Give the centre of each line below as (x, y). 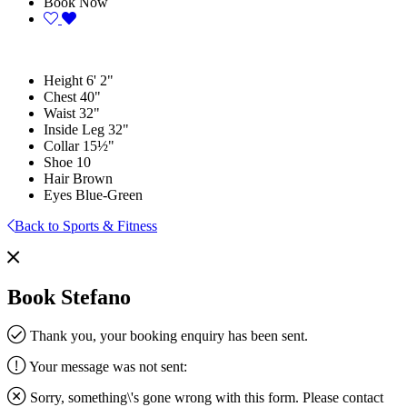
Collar (61, 145)
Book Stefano (69, 297)
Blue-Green (109, 194)
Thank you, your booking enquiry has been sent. (167, 335)
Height (63, 80)
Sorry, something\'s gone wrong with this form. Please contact (205, 397)
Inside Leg (74, 129)
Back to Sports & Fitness (86, 225)
